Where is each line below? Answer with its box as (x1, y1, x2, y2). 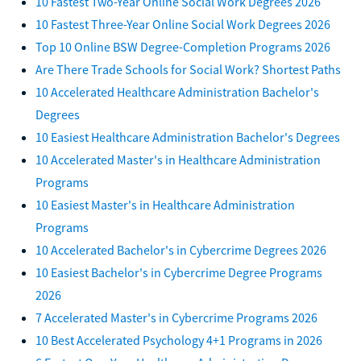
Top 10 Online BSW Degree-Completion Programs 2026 (35, 38, 330, 55)
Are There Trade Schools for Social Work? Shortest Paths (35, 60, 341, 77)
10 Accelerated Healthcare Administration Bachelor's (35, 83, 319, 100)
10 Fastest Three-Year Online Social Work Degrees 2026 (35, 15, 330, 32)
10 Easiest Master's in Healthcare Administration (35, 196, 295, 213)
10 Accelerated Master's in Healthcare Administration (35, 151, 321, 168)
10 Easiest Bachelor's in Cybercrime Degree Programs (35, 263, 322, 280)
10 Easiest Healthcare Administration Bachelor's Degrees (35, 128, 340, 145)
